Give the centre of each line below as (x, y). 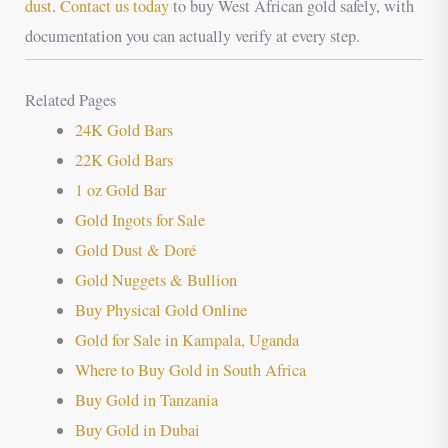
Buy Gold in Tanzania (146, 400)
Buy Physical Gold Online (160, 310)
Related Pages (71, 100)
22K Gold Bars (123, 160)
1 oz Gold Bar (120, 190)
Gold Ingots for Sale (139, 220)
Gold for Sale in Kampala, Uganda (186, 340)
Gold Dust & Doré (135, 250)
